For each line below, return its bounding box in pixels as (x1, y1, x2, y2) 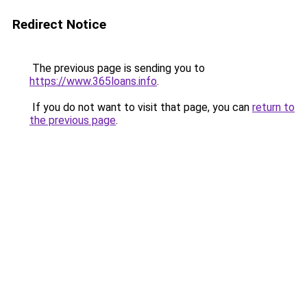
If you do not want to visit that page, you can (29, 101, 252, 114)
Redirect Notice (12, 16, 106, 32)
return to (252, 101, 295, 114)
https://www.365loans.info (29, 75, 157, 88)
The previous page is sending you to (29, 62, 205, 75)
